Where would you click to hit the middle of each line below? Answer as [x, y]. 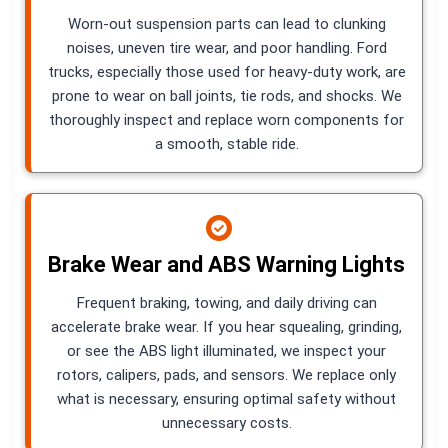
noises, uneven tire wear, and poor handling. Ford [226, 47]
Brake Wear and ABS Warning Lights [226, 264]
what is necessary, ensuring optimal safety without [226, 398]
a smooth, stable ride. [226, 143]
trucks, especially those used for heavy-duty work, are [226, 71]
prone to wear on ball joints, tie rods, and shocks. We [226, 95]
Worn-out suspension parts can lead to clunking [226, 23]
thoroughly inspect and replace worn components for [226, 119]
